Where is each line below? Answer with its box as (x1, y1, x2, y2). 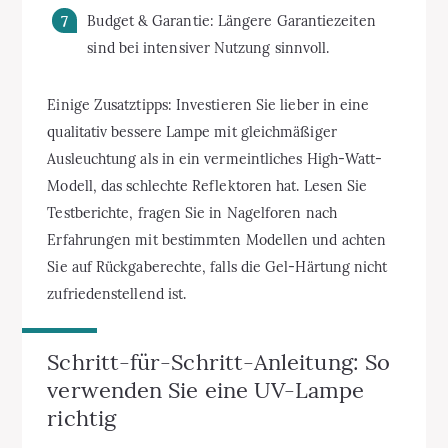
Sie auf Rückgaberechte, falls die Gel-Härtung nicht (47, 257, 388, 276)
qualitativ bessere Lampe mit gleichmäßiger (47, 122, 337, 141)
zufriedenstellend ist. (47, 284, 187, 303)
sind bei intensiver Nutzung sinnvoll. (87, 38, 330, 57)
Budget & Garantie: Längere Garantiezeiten (87, 11, 376, 30)
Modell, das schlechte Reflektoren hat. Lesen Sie (47, 176, 368, 195)
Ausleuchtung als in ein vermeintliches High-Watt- (47, 149, 383, 168)
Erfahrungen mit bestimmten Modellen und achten (47, 230, 387, 249)
